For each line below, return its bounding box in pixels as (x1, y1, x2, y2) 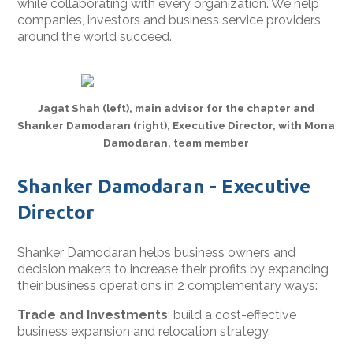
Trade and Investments (17, 307, 169, 322)
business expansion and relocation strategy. (17, 323, 271, 339)
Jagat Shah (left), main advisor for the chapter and (38, 101, 315, 114)
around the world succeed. (17, 28, 173, 44)
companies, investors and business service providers (17, 12, 321, 28)
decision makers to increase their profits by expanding (17, 261, 329, 277)
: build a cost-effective (168, 307, 297, 322)
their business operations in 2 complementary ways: (17, 277, 321, 293)
